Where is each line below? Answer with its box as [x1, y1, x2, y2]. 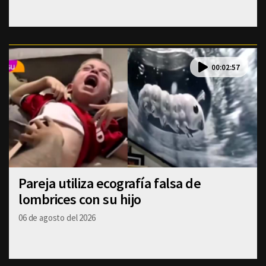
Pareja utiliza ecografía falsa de [18, 174, 201, 193]
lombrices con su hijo [18, 190, 141, 209]
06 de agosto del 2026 [18, 212, 96, 224]
